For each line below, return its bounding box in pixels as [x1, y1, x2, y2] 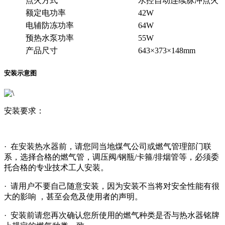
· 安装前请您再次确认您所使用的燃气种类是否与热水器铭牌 [4, 210, 219, 219]
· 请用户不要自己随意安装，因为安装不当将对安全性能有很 [4, 181, 219, 190]
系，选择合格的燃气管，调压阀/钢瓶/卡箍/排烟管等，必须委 [4, 152, 219, 161]
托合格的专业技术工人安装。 [4, 163, 108, 172]
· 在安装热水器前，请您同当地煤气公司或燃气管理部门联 [4, 142, 211, 151]
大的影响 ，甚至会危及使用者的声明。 [4, 192, 143, 201]
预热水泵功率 [26, 33, 74, 42]
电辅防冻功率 [26, 21, 74, 30]
